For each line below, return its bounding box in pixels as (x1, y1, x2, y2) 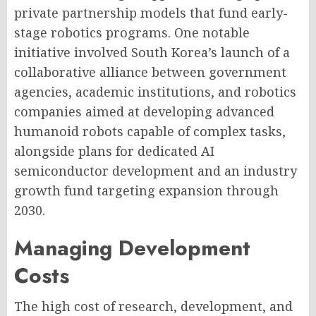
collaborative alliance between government (14, 63, 286, 80)
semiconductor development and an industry (14, 162, 297, 179)
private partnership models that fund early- (14, 4, 288, 21)
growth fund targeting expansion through (14, 182, 279, 199)
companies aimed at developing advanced (14, 103, 274, 120)
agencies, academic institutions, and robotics (14, 83, 296, 100)
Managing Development (14, 233, 250, 263)
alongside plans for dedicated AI (14, 142, 214, 159)
